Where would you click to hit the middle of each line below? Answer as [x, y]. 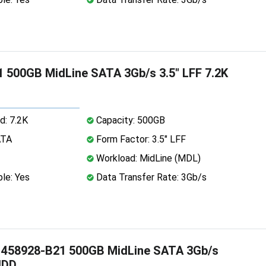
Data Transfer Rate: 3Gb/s [150, 177]
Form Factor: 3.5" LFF [140, 139]
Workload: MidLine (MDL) [147, 158]
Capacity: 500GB [129, 120]
